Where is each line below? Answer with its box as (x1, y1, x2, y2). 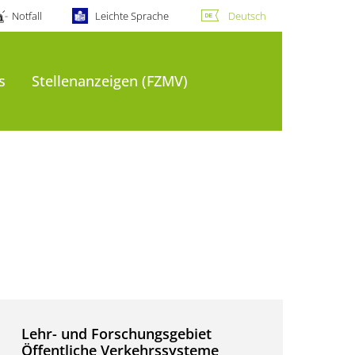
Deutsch (228, 9, 266, 23)
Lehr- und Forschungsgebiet (21, 323, 212, 343)
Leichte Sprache (94, 9, 169, 23)
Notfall (11, 9, 42, 23)
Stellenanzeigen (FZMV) (32, 71, 189, 91)
